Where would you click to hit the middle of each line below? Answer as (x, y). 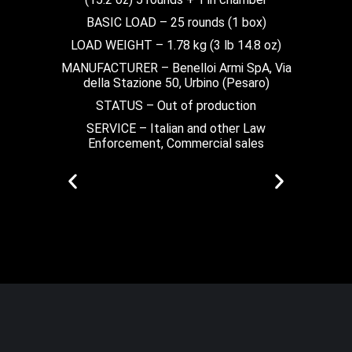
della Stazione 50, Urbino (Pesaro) (176, 82)
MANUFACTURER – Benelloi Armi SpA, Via (176, 68)
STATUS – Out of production (176, 105)
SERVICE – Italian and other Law (176, 128)
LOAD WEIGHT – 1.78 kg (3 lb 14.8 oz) (176, 45)
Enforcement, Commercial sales (176, 143)
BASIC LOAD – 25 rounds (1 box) (176, 22)
